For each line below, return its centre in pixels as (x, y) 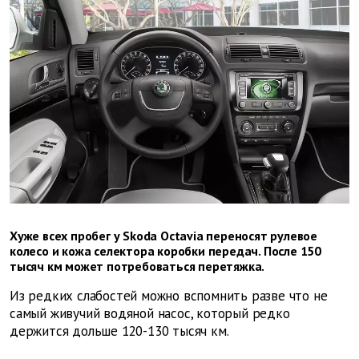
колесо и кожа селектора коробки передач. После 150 (165, 251)
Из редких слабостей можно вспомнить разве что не (169, 296)
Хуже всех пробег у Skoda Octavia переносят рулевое (163, 236)
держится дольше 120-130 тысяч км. (119, 331)
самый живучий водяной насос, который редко (150, 314)
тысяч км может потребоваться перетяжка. (137, 266)
